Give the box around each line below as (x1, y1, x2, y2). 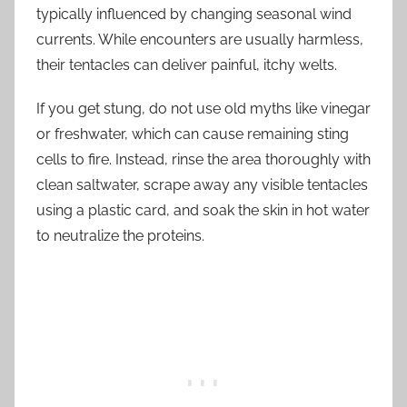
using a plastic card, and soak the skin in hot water (36, 202, 370, 219)
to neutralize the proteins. (36, 227, 204, 244)
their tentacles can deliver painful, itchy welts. (36, 56, 337, 74)
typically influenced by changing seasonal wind (36, 5, 352, 23)
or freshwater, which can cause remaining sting (36, 125, 349, 143)
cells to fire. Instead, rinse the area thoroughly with (36, 151, 371, 168)
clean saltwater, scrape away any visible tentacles (36, 176, 368, 194)
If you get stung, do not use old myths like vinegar (36, 100, 371, 117)
